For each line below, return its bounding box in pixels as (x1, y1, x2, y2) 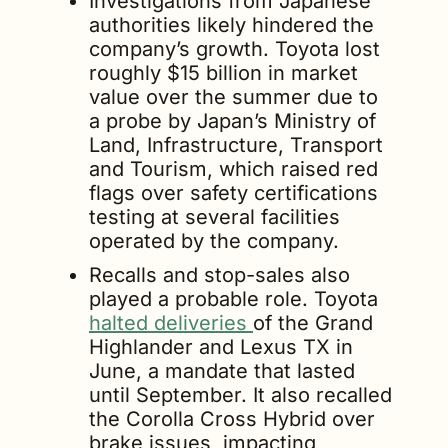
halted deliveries (89, 311, 253, 335)
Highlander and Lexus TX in (89, 335, 353, 359)
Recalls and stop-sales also (89, 263, 350, 287)
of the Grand (253, 311, 373, 335)
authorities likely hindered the (89, 13, 374, 37)
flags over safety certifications (89, 181, 378, 205)
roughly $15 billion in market (89, 61, 358, 85)
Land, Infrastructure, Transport (89, 133, 383, 157)
